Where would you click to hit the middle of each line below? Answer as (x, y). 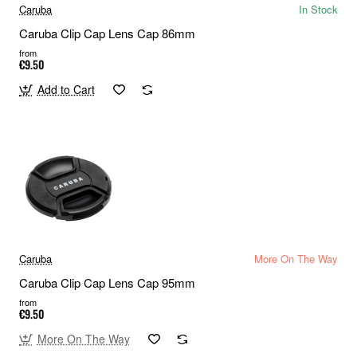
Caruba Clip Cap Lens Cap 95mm (107, 283)
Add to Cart (66, 90)
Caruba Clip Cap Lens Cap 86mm (107, 33)
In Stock (318, 10)
